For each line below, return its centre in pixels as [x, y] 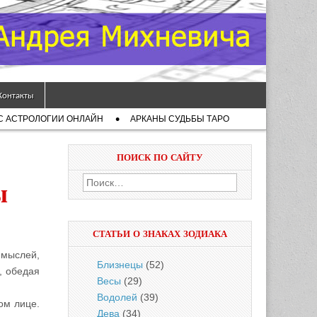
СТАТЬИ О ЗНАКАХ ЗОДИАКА [160, 234]
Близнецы [120, 265]
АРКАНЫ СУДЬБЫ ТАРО [180, 119]
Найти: [98, 181]
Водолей [117, 297]
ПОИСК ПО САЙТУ [160, 157]
